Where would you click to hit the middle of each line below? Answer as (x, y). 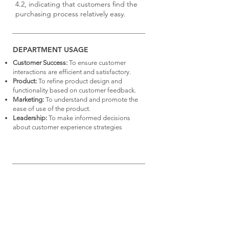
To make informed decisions (89, 118)
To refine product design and (79, 81)
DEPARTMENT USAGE (51, 50)
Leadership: (30, 118)
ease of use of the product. (52, 109)
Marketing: (28, 99)
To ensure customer (97, 63)
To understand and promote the (91, 99)
